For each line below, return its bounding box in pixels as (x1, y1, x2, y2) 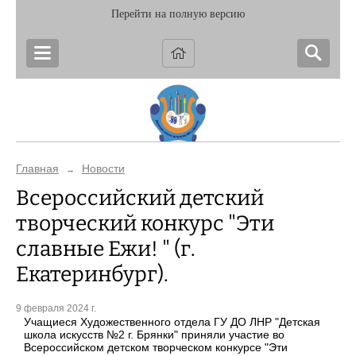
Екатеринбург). (16, 261, 168, 287)
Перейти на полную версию (111, 8, 245, 20)
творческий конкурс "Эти (16, 211, 274, 236)
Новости (81, 162, 125, 175)
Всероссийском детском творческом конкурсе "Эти (24, 341, 288, 354)
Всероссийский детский (16, 185, 264, 211)
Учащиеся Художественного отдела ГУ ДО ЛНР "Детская (24, 315, 320, 329)
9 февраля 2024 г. (16, 303, 96, 315)
